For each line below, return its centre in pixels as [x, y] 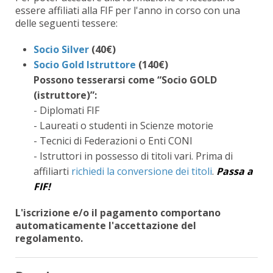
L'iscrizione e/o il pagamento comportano [118, 212]
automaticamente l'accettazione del [106, 225]
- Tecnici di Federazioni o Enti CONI [113, 140]
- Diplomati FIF [66, 110]
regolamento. [49, 238]
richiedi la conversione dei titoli [142, 171]
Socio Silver [61, 49]
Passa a [235, 171]
